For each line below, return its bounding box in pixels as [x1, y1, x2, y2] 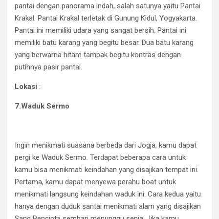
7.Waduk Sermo [15, 102, 69, 110]
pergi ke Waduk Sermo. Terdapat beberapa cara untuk [15, 153, 186, 162]
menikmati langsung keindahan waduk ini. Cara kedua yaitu [15, 190, 201, 198]
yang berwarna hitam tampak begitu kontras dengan [15, 50, 181, 59]
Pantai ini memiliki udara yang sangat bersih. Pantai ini [15, 26, 186, 35]
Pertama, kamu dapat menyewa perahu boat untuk [15, 177, 176, 186]
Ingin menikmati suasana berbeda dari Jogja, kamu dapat [15, 141, 197, 150]
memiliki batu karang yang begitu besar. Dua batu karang [15, 38, 194, 47]
